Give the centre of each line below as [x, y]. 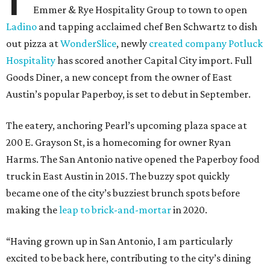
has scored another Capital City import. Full [154, 61]
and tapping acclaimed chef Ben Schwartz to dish [147, 27]
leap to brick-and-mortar [115, 210]
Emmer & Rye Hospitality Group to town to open [140, 10]
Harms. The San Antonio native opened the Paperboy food [133, 159]
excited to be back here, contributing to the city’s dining [129, 258]
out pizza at [33, 44]
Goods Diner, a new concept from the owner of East [119, 77]
